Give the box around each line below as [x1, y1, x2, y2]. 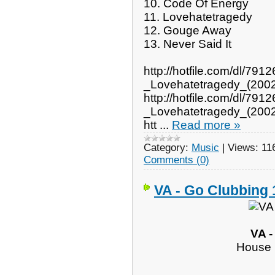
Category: [144, 141, 188, 153]
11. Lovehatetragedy [144, 10, 252, 23]
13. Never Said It [144, 37, 231, 50]
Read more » [172, 118, 241, 131]
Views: [228, 141, 258, 153]
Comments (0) [144, 153, 209, 166]
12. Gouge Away [144, 23, 231, 37]
